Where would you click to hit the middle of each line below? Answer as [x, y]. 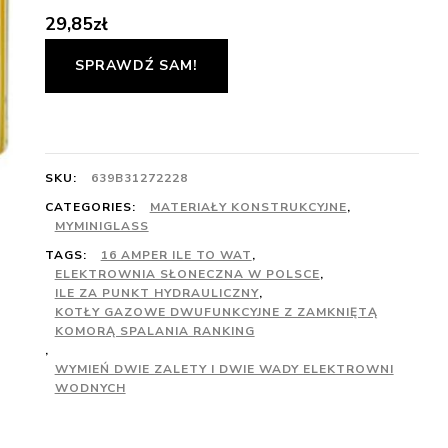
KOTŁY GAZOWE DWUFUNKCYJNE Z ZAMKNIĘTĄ [216, 312]
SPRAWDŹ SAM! [136, 65]
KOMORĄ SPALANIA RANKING [154, 331]
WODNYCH [90, 388]
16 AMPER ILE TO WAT [176, 255]
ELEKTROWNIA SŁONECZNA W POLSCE [187, 274]
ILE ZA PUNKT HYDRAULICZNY [156, 293]
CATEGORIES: [92, 207]
